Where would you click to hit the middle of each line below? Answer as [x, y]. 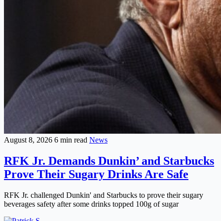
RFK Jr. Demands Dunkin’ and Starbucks [109, 161]
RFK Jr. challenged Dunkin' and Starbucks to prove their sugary [104, 195]
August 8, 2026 [29, 140]
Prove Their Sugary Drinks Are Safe [96, 174]
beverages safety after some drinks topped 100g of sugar [91, 204]
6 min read [72, 140]
